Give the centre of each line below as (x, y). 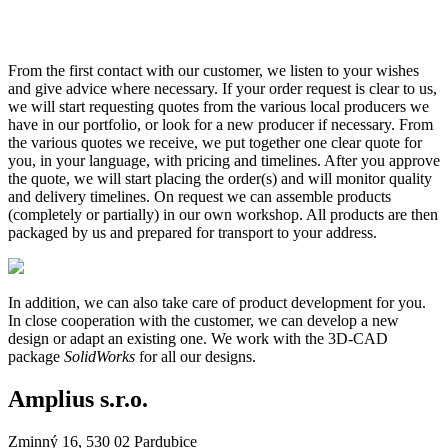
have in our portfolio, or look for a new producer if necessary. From (220, 124)
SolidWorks (99, 356)
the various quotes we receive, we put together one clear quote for (215, 142)
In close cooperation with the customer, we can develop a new (203, 320)
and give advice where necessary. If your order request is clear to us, (222, 88)
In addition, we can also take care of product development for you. (217, 302)
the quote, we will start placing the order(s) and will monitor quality (220, 178)
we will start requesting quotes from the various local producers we (218, 106)
